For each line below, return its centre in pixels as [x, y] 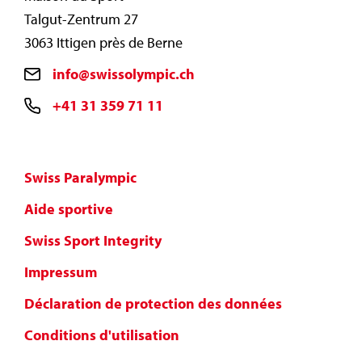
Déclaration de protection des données [153, 304]
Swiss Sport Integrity [93, 241]
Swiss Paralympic [80, 178]
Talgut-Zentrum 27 [81, 19]
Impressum [61, 272]
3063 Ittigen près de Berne [103, 43]
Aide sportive [69, 209]
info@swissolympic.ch [124, 74]
